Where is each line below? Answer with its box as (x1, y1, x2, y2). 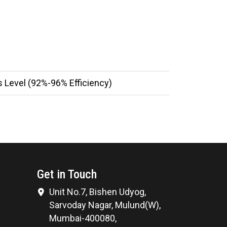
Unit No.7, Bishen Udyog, (49, 186, 146, 197)
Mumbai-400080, (49, 212, 117, 223)
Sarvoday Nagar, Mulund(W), (49, 199, 161, 210)
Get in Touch (37, 167, 97, 181)
